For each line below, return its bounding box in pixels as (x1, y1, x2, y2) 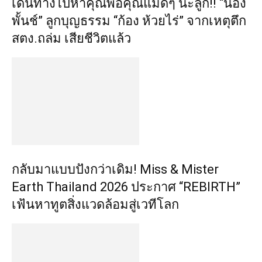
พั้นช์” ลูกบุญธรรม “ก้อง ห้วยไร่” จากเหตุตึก (12, 13, 246, 28)
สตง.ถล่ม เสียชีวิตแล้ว (12, 31, 131, 46)
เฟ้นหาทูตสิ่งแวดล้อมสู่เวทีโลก (12, 197, 179, 212)
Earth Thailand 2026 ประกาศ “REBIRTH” (12, 180, 240, 194)
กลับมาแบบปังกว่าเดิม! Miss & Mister (12, 162, 219, 177)
